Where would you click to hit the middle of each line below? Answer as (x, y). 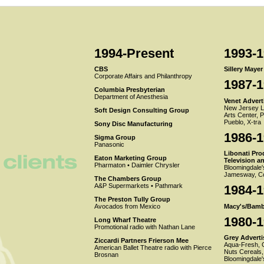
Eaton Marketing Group (130, 158)
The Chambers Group (128, 179)
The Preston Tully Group (132, 199)
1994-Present (134, 53)
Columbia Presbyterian (129, 90)
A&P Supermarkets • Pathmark (138, 186)
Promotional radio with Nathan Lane (144, 227)
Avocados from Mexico (127, 207)
